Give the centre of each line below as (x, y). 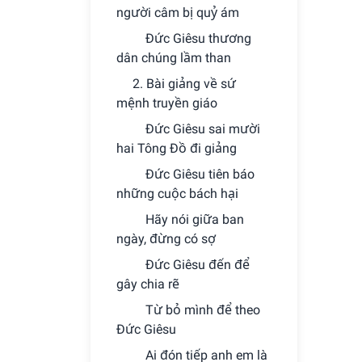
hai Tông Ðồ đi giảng (177, 148)
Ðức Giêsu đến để (198, 265)
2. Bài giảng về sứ (184, 84)
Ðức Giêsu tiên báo (200, 174)
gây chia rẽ (148, 284)
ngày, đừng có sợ (166, 239)
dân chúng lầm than (174, 58)
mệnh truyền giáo (167, 103)
